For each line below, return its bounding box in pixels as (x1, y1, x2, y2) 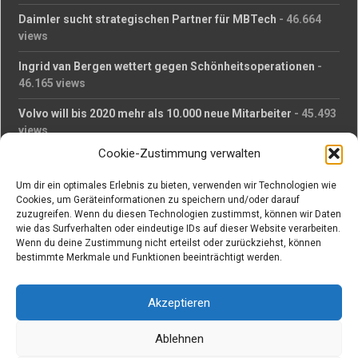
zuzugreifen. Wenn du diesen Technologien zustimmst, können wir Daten (16, 209, 341, 220)
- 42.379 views (60, 201, 137, 214)
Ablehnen (154, 331, 204, 346)
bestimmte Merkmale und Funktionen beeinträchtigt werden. (16, 252, 282, 263)
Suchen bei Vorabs (18, 272, 166, 292)
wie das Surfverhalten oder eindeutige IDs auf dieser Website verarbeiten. (16, 223, 340, 234)
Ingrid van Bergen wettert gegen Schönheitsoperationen (18, 60, 316, 73)
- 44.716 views (228, 154, 305, 167)
